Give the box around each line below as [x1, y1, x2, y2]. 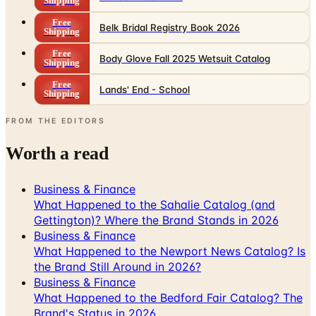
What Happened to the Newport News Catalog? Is [34, 243, 305, 258]
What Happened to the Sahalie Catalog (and [34, 197, 275, 212]
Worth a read [6, 142, 109, 164]
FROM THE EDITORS [6, 116, 105, 126]
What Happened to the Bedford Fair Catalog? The [34, 290, 303, 305]
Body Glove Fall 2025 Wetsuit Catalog [99, 52, 270, 64]
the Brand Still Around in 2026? [34, 259, 201, 274]
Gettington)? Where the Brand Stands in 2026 [34, 212, 279, 227]
